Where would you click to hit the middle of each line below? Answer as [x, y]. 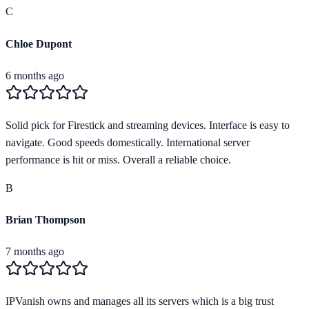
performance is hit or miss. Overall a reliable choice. [118, 159]
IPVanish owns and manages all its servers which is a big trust [140, 301]
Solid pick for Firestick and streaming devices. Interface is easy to [148, 125]
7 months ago [35, 252]
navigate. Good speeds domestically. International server [128, 142]
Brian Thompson [46, 220]
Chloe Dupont [39, 43]
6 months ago [35, 75]
